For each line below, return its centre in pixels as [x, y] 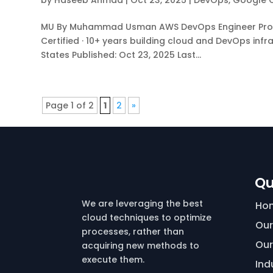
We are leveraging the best [143, 204]
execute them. [113, 260]
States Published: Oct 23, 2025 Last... [121, 55]
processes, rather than [133, 232]
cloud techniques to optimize [147, 218]
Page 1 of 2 [70, 106]
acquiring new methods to [141, 246]
